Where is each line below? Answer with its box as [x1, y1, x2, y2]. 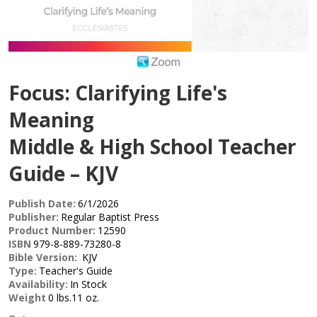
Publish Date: [8, 197, 76, 211]
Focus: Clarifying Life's [8, 79, 227, 107]
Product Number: [8, 224, 96, 238]
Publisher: [8, 210, 59, 224]
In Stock [70, 277, 107, 292]
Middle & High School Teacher [8, 133, 296, 161]
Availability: [8, 277, 68, 292]
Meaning [8, 106, 94, 134]
